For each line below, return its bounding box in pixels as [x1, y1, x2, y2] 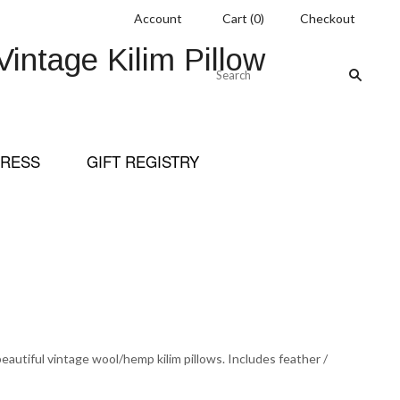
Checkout [300, 11, 355, 26]
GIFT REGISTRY [86, 150, 199, 172]
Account [134, 11, 182, 26]
